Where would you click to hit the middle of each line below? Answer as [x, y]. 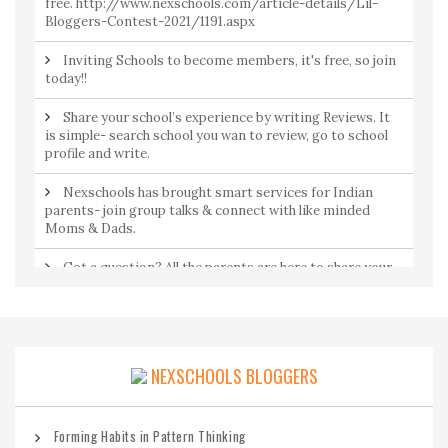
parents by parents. [106, 303]
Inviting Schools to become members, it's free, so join [229, 60]
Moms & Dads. [90, 228]
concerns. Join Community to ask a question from [199, 285]
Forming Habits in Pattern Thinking [149, 436]
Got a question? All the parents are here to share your [227, 267]
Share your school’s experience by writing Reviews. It [226, 117]
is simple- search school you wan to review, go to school [216, 135]
